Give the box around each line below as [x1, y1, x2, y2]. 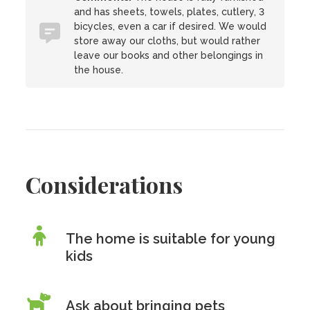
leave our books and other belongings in [74, 50, 264, 61]
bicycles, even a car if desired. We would [74, 21, 267, 32]
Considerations [26, 170, 183, 199]
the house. [74, 64, 124, 75]
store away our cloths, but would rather [74, 35, 261, 46]
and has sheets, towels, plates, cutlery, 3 [74, 6, 265, 17]
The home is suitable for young [66, 230, 276, 247]
